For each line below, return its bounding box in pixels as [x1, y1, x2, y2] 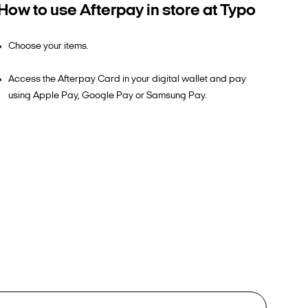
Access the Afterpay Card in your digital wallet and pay [8, 74, 246, 85]
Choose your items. [8, 41, 89, 52]
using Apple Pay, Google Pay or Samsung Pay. [8, 91, 207, 101]
